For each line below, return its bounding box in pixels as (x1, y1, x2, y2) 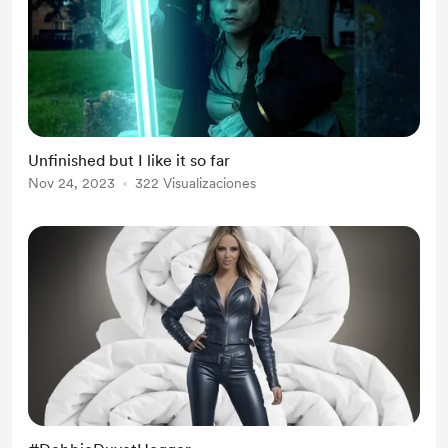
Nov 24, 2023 (28, 175, 115, 191)
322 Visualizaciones (135, 175, 256, 191)
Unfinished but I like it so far (28, 151, 230, 170)
